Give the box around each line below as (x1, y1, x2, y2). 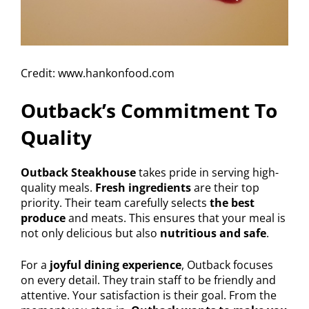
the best (210, 195, 255, 210)
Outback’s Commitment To (21, 97, 277, 123)
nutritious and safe (160, 225, 266, 241)
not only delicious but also (21, 225, 160, 241)
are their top (191, 179, 259, 195)
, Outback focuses (181, 257, 273, 272)
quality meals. (21, 179, 95, 195)
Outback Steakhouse (21, 164, 136, 180)
